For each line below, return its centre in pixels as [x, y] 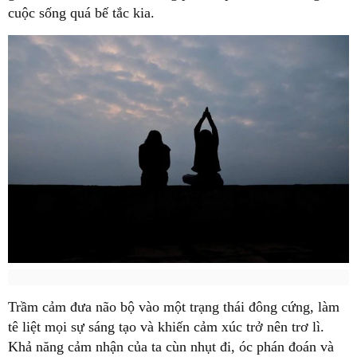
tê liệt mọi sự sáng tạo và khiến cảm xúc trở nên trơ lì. [166, 326]
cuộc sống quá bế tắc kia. [81, 13]
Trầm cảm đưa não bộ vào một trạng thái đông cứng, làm [174, 306]
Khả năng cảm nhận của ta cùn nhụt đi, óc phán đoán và [171, 346]
